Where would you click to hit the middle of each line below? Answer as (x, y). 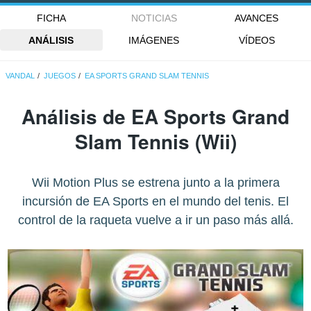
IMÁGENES (154, 40)
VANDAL (20, 76)
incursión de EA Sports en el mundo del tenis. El (155, 202)
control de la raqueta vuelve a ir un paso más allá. (155, 220)
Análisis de (76, 117)
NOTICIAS (154, 18)
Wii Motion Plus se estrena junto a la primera (155, 183)
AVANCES (257, 18)
